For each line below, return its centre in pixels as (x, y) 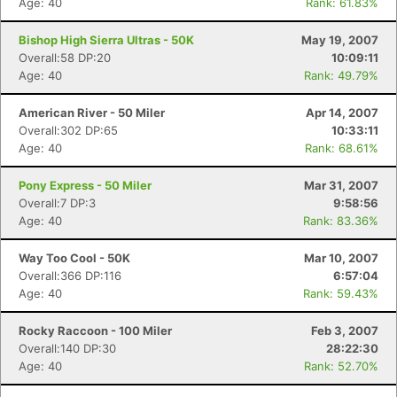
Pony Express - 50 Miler (85, 185)
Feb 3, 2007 (345, 331)
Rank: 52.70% (341, 366)
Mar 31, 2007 (341, 185)
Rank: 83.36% (341, 221)
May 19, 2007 (340, 40)
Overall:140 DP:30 (67, 348)
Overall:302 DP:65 (68, 130)
